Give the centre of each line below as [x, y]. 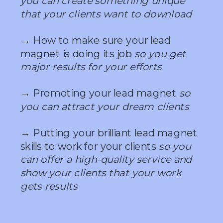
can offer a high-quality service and [106, 160]
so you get [160, 54]
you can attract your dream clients [105, 107]
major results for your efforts [91, 67]
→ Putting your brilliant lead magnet [109, 133]
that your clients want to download [106, 14]
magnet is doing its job [77, 54]
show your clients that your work [101, 173]
